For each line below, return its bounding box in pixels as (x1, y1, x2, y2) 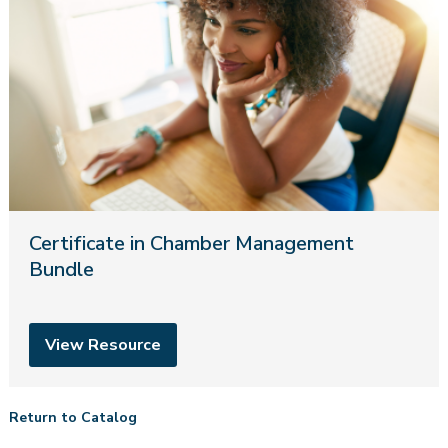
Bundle (28, 256, 94, 284)
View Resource (44, 334, 161, 357)
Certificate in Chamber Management (28, 230, 354, 258)
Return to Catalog (8, 408, 137, 428)
